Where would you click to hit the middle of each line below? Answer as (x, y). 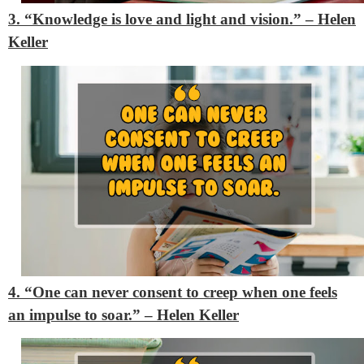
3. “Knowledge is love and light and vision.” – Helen (182, 19)
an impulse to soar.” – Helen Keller (123, 314)
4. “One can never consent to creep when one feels (173, 292)
